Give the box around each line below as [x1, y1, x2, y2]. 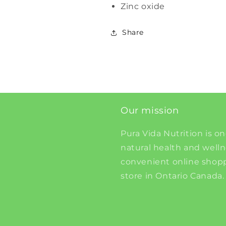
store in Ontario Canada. [121, 171, 224, 181]
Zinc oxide [121, 2, 165, 11]
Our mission [121, 105, 179, 116]
